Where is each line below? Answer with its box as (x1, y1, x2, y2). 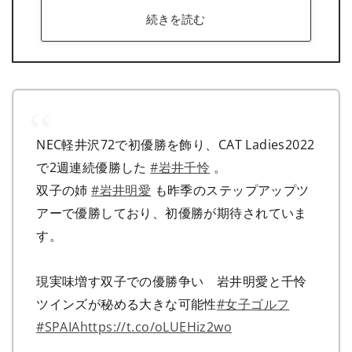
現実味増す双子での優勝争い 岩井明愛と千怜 (36, 271, 307, 290)
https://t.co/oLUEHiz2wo (79, 317, 233, 335)
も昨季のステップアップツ (151, 180, 310, 199)
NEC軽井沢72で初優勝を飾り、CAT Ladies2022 (36, 134, 315, 153)
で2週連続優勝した (36, 157, 151, 176)
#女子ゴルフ (216, 294, 290, 313)
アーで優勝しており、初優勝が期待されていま (36, 203, 307, 222)
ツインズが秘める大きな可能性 (36, 294, 217, 313)
